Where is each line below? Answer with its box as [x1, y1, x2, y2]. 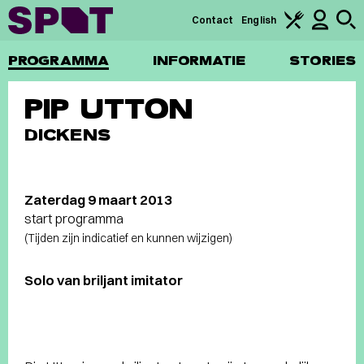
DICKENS [24, 124, 110, 145]
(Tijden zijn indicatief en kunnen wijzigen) [24, 231, 232, 245]
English [241, 14, 276, 26]
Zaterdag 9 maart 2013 [24, 191, 172, 208]
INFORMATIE [152, 52, 246, 69]
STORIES [289, 52, 356, 69]
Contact [191, 14, 234, 26]
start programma [24, 210, 123, 227]
